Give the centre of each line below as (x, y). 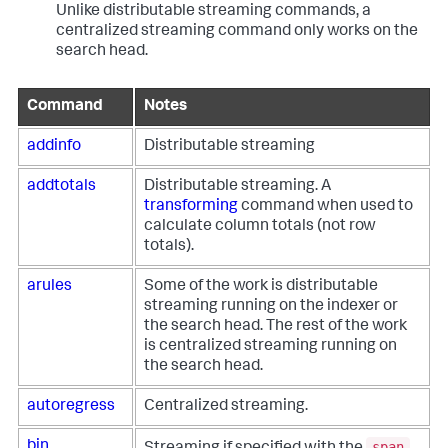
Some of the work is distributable (261, 287)
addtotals (61, 187)
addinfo (54, 147)
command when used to (325, 207)
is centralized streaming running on (270, 347)
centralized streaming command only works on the (237, 32)
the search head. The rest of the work (275, 327)
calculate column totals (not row (260, 227)
